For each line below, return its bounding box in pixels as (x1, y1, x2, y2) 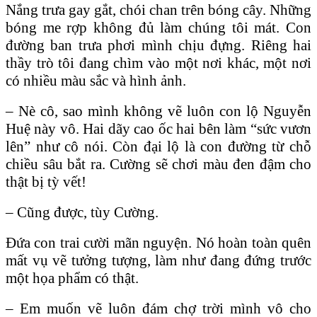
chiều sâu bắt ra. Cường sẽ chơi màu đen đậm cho (6, 155, 311, 173)
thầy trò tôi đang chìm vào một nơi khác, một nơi (6, 54, 311, 71)
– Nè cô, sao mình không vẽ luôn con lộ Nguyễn (6, 102, 311, 120)
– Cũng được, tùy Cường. (6, 203, 158, 221)
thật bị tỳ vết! (6, 173, 86, 190)
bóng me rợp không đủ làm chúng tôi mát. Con (6, 18, 311, 36)
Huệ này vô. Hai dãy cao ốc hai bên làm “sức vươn (6, 120, 311, 137)
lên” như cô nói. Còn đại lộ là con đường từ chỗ (6, 137, 311, 155)
